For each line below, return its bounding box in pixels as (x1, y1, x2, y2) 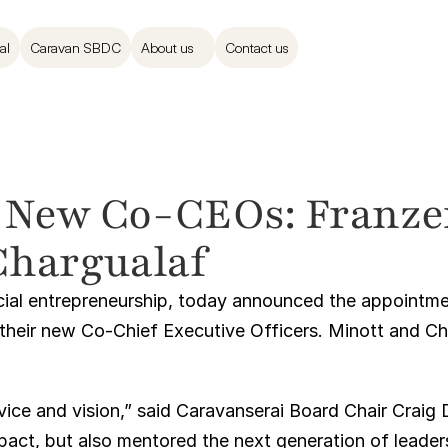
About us (141, 38, 193, 56)
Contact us (225, 38, 288, 56)
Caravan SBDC (30, 38, 121, 56)
